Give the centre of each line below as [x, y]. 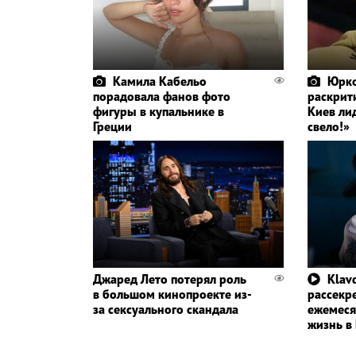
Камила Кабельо [160, 81]
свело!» [328, 126]
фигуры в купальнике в [159, 111]
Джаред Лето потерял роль [170, 279]
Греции [112, 126]
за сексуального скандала [166, 309]
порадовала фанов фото [162, 96]
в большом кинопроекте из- [172, 294]
